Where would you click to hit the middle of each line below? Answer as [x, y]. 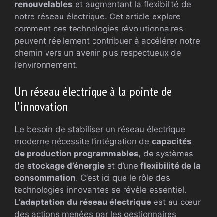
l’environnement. [46, 65]
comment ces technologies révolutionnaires [99, 29]
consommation [45, 178]
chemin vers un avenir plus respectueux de [98, 53]
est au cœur [176, 202]
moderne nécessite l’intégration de [83, 141]
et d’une [123, 165]
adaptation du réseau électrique [86, 202]
